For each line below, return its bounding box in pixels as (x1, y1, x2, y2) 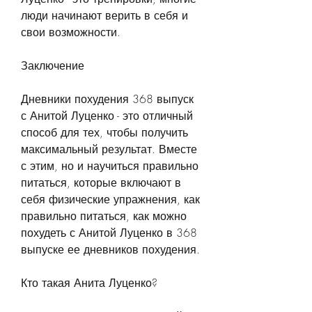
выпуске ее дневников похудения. (21, 241, 200, 257)
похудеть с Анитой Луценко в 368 (21, 224, 197, 240)
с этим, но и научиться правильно (21, 157, 198, 173)
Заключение (21, 57, 84, 73)
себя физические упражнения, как (21, 191, 200, 207)
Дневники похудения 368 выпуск (21, 91, 194, 107)
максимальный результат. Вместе (21, 141, 197, 157)
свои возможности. (21, 24, 120, 40)
